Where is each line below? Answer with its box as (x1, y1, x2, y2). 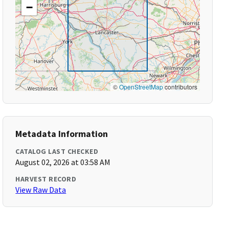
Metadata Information (15, 128, 108, 140)
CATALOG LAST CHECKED (15, 147, 99, 156)
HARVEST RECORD (15, 174, 77, 184)
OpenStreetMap (119, 82, 163, 91)
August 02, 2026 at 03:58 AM (15, 157, 111, 167)
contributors (163, 82, 197, 91)
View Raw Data (15, 185, 66, 195)
